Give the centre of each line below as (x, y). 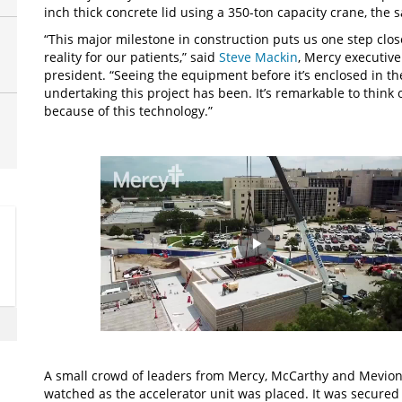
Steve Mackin (258, 57)
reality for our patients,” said (131, 57)
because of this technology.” (130, 111)
